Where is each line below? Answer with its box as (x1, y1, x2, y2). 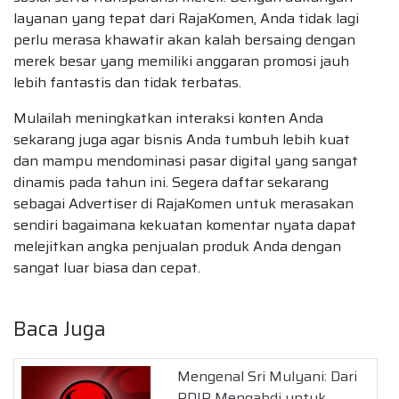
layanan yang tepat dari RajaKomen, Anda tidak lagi (13, 6, 359, 29)
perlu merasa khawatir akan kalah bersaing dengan (13, 28, 355, 51)
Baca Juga (13, 313, 106, 345)
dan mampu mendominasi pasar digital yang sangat (13, 149, 358, 172)
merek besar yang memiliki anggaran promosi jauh (13, 49, 349, 72)
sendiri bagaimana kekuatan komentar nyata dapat (13, 213, 356, 236)
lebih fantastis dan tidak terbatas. (13, 70, 241, 94)
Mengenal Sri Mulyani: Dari (177, 364, 358, 387)
